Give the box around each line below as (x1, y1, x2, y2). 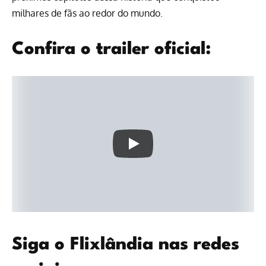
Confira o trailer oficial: (12, 40, 211, 58)
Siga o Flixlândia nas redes (12, 236, 239, 254)
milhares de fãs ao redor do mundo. (12, 7, 163, 20)
